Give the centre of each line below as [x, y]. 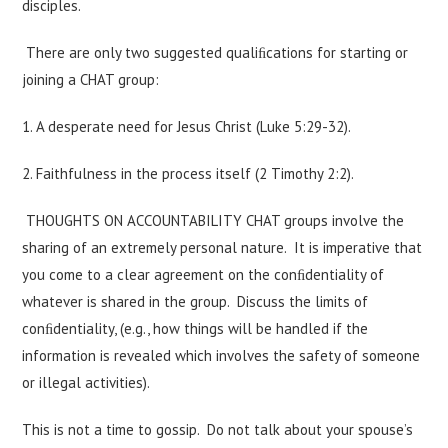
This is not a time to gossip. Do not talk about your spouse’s [218, 429]
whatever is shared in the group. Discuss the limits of [195, 301]
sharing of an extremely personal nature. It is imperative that [222, 247]
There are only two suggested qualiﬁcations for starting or [215, 52]
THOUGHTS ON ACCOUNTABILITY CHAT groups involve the [213, 220]
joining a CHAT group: [91, 79]
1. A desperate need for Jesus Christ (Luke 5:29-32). [187, 126]
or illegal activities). [86, 382]
